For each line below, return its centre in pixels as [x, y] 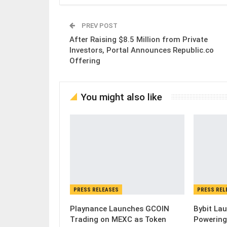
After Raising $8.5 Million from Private [139, 39]
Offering [85, 61]
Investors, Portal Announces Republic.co [142, 50]
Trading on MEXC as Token [118, 220]
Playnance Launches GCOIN [120, 209]
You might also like [121, 97]
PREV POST [99, 25]
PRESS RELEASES [96, 190]
